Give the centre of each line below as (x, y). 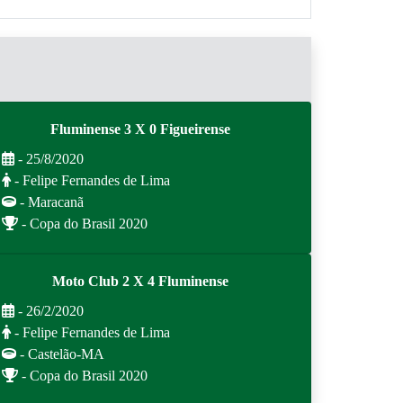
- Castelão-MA (60, 354)
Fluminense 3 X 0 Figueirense (140, 129)
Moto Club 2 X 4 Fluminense (140, 281)
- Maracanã (50, 202)
